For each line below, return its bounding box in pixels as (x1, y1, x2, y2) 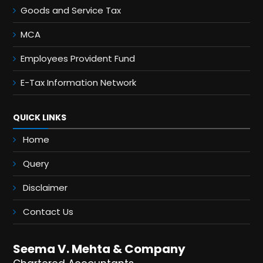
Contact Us (23, 205, 73, 218)
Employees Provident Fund (21, 52, 135, 65)
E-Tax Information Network (21, 76, 136, 89)
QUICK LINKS (13, 112, 66, 123)
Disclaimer (23, 181, 68, 194)
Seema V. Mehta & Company (13, 241, 186, 257)
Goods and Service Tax (21, 4, 121, 16)
